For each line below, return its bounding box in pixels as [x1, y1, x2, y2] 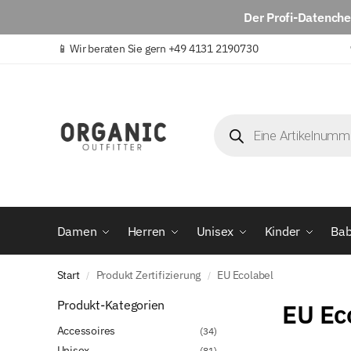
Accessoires [56, 323, 116, 338]
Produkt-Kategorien [56, 297, 165, 313]
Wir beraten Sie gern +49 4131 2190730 [70, 42, 259, 56]
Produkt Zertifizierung [96, 268, 201, 283]
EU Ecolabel [217, 268, 274, 283]
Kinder [264, 223, 301, 240]
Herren [127, 223, 166, 240]
